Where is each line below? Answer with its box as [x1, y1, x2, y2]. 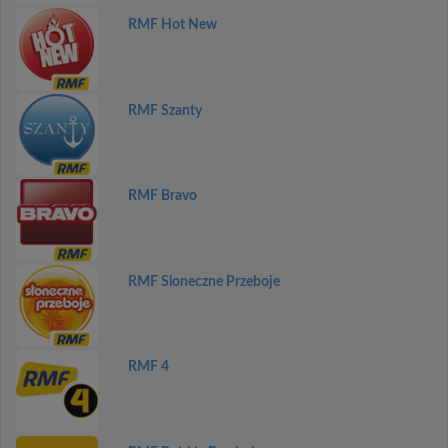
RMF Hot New [127, 18, 217, 32]
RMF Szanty [127, 103, 202, 118]
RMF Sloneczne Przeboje [127, 274, 280, 289]
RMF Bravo [127, 189, 197, 203]
